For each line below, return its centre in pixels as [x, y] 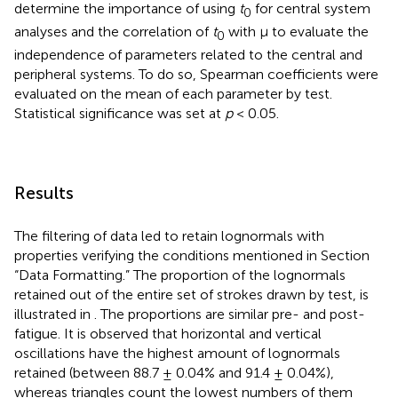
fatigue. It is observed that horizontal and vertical [168, 333]
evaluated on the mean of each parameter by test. [173, 93]
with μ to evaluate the [297, 31]
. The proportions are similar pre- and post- [230, 314]
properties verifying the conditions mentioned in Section [192, 255]
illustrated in [54, 314]
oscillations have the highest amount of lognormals [177, 353]
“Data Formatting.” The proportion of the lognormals [180, 275]
